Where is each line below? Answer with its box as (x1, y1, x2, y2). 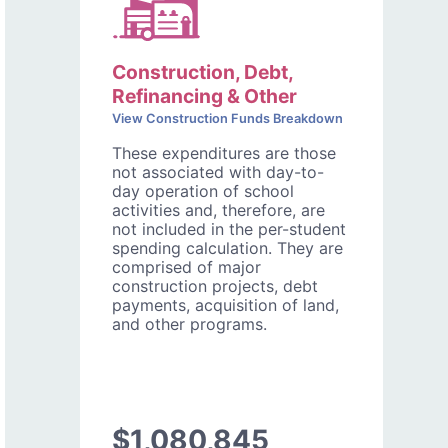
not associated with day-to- (112, 161, 324, 182)
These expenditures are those (112, 142, 336, 163)
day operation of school (112, 180, 294, 201)
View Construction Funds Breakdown (112, 110, 343, 126)
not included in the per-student (112, 218, 346, 239)
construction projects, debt (112, 275, 318, 296)
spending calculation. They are (112, 237, 343, 258)
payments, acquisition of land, (112, 294, 339, 315)
